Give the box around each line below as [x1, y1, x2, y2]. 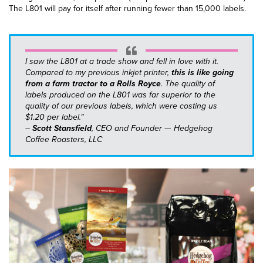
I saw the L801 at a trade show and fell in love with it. [25, 55, 218, 68]
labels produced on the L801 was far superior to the [25, 89, 215, 102]
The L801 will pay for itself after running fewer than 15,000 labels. [9, 2, 246, 14]
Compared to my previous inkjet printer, [25, 66, 171, 79]
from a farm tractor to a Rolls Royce [25, 77, 161, 90]
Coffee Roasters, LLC [25, 133, 102, 146]
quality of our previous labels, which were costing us [25, 100, 217, 113]
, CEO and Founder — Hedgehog [92, 122, 213, 135]
